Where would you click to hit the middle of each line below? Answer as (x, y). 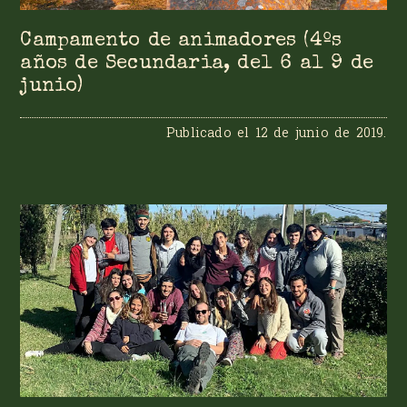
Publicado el (210, 133)
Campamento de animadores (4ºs (181, 41)
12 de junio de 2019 (319, 133)
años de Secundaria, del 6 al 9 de (197, 64)
